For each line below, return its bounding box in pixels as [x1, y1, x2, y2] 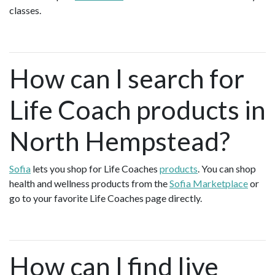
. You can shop [198, 162, 256, 174]
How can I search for [9, 62, 244, 94]
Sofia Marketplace [169, 177, 248, 189]
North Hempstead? [9, 125, 230, 157]
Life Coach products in [9, 93, 266, 125]
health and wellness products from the [9, 177, 169, 189]
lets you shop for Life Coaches [31, 162, 160, 174]
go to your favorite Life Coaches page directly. [9, 192, 204, 204]
